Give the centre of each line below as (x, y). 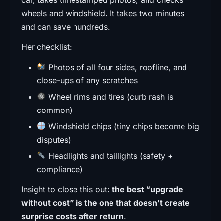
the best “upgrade (147, 189)
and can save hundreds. (66, 26)
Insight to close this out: (67, 189)
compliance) (60, 169)
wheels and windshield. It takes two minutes (103, 13)
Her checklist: (47, 47)
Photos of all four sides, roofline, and (117, 67)
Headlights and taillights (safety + (110, 156)
